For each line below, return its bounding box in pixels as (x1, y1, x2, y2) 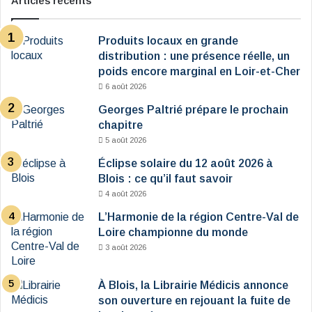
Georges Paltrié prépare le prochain (98, 103, 288, 116)
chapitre (98, 118, 143, 131)
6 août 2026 (105, 81, 146, 91)
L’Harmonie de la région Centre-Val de (98, 210, 299, 223)
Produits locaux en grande (98, 34, 238, 47)
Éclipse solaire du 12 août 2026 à (98, 157, 273, 169)
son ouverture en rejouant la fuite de (98, 294, 290, 306)
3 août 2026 (105, 242, 146, 251)
